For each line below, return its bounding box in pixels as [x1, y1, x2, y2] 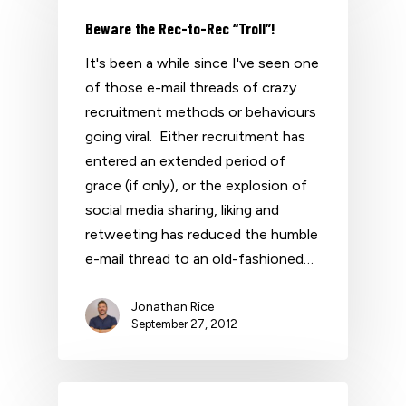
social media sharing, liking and [85, 201, 279, 218]
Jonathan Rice [131, 299, 214, 314]
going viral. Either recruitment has [85, 128, 305, 145]
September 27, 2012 [131, 317, 237, 331]
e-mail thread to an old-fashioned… [85, 250, 314, 267]
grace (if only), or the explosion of [85, 177, 307, 194]
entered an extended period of [85, 152, 285, 169]
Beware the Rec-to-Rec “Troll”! [85, 18, 275, 38]
